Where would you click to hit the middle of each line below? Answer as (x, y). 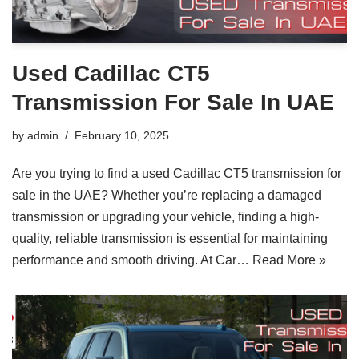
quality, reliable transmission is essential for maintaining (170, 238)
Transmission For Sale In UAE (173, 102)
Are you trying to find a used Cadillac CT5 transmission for (177, 173)
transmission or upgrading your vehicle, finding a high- (165, 216)
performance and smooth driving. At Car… (132, 260)
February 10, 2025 (122, 135)
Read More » (289, 260)
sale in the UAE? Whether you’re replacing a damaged (167, 195)
